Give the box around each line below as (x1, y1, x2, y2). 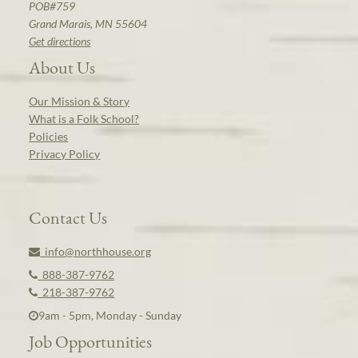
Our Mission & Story (29, 94, 130, 109)
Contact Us (29, 206, 108, 229)
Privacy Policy (29, 147, 101, 161)
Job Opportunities (29, 330, 153, 353)
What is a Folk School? (29, 112, 140, 126)
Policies (29, 129, 69, 144)
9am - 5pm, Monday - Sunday (38, 308, 182, 323)
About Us (29, 56, 96, 79)
